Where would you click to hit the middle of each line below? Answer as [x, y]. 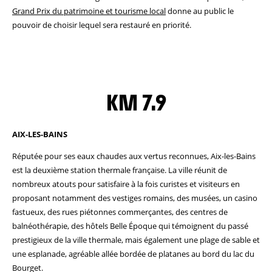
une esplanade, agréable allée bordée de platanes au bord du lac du [133, 254]
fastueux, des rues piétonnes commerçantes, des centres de [120, 212]
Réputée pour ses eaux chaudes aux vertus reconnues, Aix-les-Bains [134, 156]
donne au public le [200, 11]
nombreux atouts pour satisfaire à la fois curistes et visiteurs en [126, 184]
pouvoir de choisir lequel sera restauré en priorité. [102, 25]
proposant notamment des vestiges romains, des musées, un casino [135, 198]
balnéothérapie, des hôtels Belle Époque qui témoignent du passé [130, 226]
